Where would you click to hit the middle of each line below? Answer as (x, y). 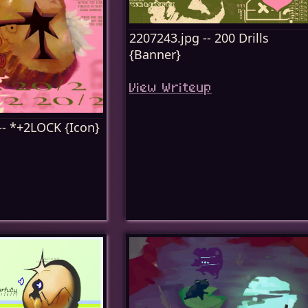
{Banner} (155, 55)
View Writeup (170, 89)
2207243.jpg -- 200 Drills (199, 38)
